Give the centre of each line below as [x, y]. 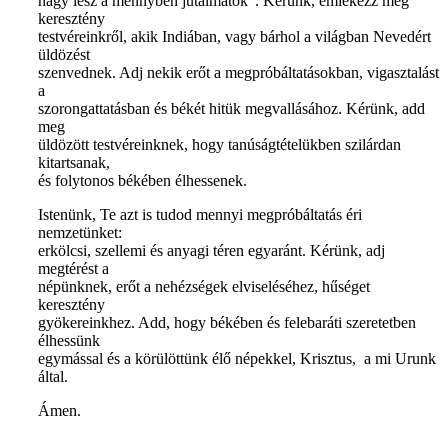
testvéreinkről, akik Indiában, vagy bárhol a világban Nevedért [234, 36]
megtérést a [73, 268]
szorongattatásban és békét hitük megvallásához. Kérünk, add [231, 108]
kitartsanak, [74, 162]
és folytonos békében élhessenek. [144, 180]
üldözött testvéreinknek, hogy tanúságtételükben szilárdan [219, 144]
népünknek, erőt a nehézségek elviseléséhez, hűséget [204, 286]
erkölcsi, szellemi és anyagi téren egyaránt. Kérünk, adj [211, 250]
